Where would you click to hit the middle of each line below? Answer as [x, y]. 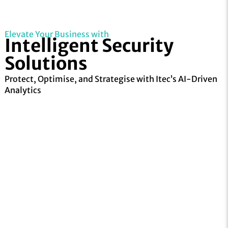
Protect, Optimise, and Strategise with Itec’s [91, 79]
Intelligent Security [89, 46]
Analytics [23, 90]
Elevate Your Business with [56, 34]
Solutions [46, 64]
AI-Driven [197, 79]
